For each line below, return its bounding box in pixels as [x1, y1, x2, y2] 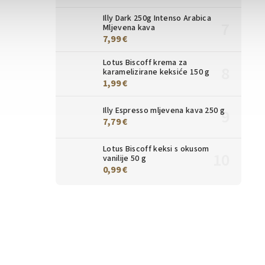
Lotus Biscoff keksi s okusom [103, 143, 209, 156]
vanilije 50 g [103, 153, 146, 165]
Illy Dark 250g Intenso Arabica [103, 12, 212, 25]
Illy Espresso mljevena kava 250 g [103, 105, 225, 117]
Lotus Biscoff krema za [103, 57, 188, 69]
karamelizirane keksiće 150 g [103, 66, 210, 79]
